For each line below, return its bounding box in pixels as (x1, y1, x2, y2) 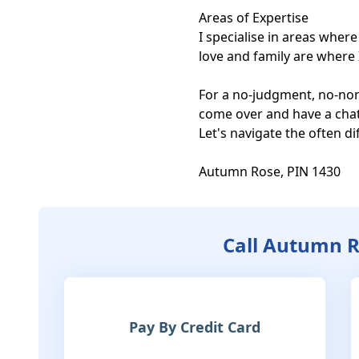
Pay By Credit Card (129, 317, 261, 337)
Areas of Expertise (199, 9, 309, 26)
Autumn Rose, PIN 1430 (199, 163, 341, 180)
